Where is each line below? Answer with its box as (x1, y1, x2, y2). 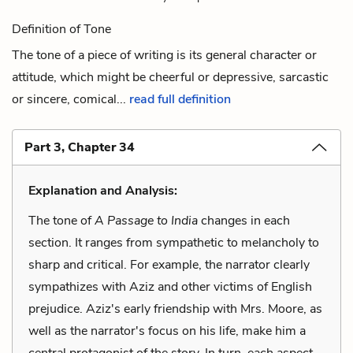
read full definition (129, 90, 231, 108)
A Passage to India (95, 211, 201, 229)
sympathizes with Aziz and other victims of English (28, 277, 312, 295)
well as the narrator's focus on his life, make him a (28, 321, 306, 340)
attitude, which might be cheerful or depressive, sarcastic (12, 68, 329, 86)
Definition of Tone (12, 20, 111, 38)
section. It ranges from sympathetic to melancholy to (28, 233, 319, 251)
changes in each (201, 211, 290, 229)
